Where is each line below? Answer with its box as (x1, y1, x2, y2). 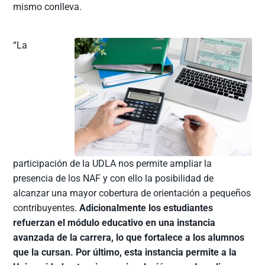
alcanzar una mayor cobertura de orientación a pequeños (13, 187, 251, 199)
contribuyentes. (13, 202, 80, 214)
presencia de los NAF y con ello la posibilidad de (13, 172, 214, 184)
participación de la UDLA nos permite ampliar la (13, 157, 212, 169)
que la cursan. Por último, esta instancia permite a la (13, 246, 237, 258)
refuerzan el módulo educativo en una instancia (13, 216, 216, 228)
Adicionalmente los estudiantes (79, 202, 214, 214)
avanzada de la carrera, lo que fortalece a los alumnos (13, 231, 245, 243)
